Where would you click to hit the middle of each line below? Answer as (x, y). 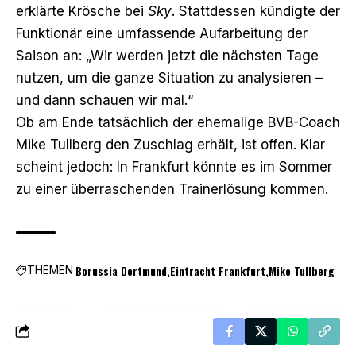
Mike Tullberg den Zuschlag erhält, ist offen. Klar (170, 144)
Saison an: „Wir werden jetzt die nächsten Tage (167, 55)
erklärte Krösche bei (82, 11)
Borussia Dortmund (121, 270)
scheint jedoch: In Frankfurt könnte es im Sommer (174, 166)
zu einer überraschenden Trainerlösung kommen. (172, 189)
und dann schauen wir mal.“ (104, 100)
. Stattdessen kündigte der (256, 11)
